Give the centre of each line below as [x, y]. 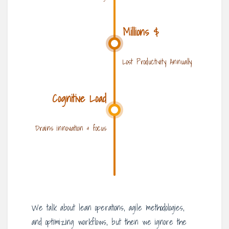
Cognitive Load [79, 99]
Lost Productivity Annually [157, 62]
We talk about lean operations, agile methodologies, [108, 208]
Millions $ [141, 32]
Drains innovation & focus [71, 128]
